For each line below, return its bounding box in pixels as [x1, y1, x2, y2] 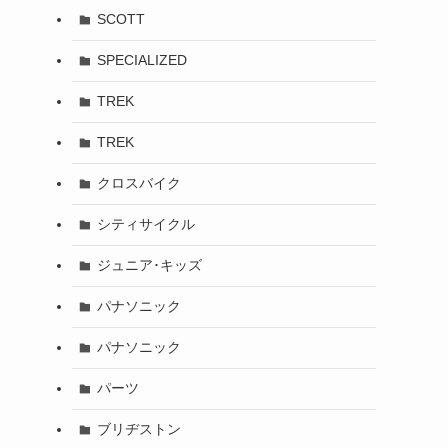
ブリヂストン [96, 421, 181, 438]
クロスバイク [96, 175, 181, 192]
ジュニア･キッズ [96, 257, 202, 274]
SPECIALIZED [96, 52, 187, 69]
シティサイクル [96, 216, 195, 233]
